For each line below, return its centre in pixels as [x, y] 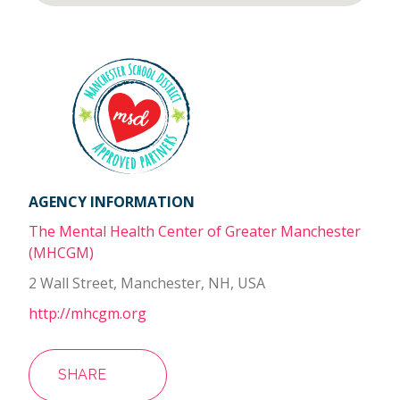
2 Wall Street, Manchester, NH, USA [147, 283]
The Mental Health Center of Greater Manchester [195, 232]
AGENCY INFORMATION [112, 202]
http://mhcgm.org [87, 314]
